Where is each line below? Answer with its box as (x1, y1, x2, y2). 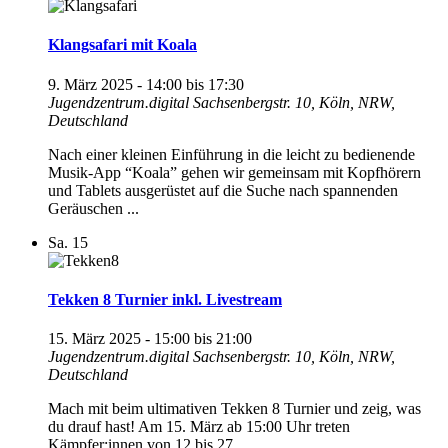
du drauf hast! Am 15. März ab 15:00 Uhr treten (48, 418, 350, 436)
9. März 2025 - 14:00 (48, 75, 182, 93)
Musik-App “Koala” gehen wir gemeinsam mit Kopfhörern (48, 163, 421, 181)
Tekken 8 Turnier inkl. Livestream (48, 290, 282, 308)
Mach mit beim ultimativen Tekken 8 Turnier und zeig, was (48, 400, 421, 418)
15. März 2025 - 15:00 (48, 330, 190, 348)
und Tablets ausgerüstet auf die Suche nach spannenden (48, 181, 398, 199)
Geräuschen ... (48, 199, 139, 217)
